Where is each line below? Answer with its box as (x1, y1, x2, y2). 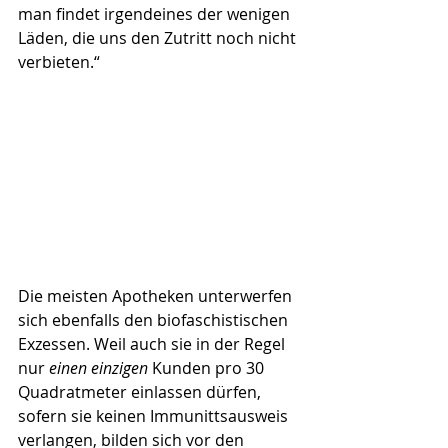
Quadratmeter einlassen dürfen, (18, 381, 265, 404)
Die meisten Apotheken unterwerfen (18, 285, 296, 308)
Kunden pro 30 (148, 357, 268, 380)
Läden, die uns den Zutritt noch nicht (18, 27, 300, 50)
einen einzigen (49, 357, 148, 380)
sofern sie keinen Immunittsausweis (18, 405, 292, 428)
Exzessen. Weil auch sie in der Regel (18, 333, 289, 356)
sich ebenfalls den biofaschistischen (18, 309, 292, 332)
